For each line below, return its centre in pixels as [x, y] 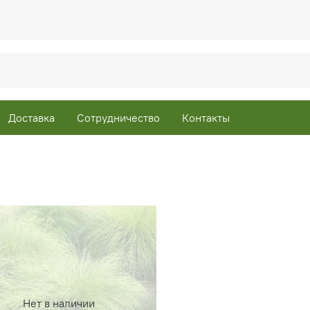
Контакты [206, 117]
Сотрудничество [118, 117]
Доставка [31, 117]
